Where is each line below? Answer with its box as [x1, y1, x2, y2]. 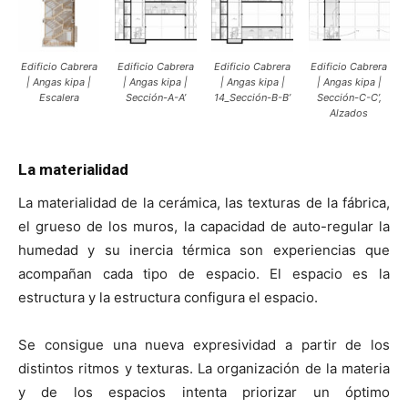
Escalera [38, 91, 79, 105]
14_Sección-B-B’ [214, 91, 291, 105]
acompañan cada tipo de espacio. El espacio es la [18, 265, 390, 283]
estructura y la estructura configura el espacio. [18, 289, 318, 307]
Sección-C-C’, [316, 91, 382, 105]
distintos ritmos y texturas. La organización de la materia [18, 360, 390, 378]
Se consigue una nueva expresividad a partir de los [18, 336, 390, 354]
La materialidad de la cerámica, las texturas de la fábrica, [18, 194, 390, 212]
